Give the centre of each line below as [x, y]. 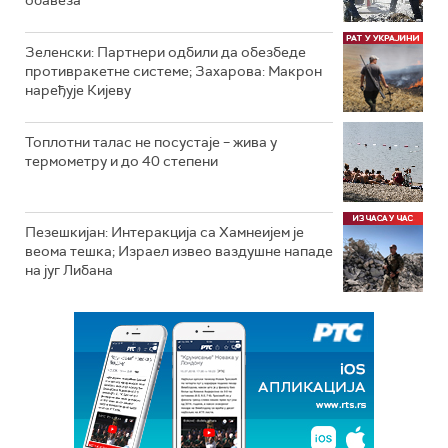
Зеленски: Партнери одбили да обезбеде [165, 52]
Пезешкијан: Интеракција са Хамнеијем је [164, 232]
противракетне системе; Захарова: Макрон [173, 71]
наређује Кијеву [78, 90]
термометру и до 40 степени [121, 161]
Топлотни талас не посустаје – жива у [151, 142]
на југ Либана [69, 270]
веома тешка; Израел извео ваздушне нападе [179, 251]
